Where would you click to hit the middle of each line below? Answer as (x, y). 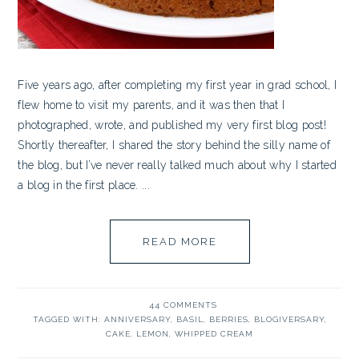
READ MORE (179, 242)
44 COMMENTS (183, 305)
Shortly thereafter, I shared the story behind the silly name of (174, 145)
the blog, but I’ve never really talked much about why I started (177, 165)
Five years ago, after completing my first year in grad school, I (177, 85)
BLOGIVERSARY (289, 319)
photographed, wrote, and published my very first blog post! (172, 125)
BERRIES (228, 319)
